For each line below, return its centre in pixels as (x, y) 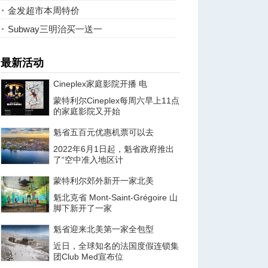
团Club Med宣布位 (88, 257)
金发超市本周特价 (44, 10)
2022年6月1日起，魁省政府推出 (114, 149)
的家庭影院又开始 (87, 111)
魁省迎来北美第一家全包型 (103, 229)
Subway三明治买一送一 (55, 29)
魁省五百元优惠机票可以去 (103, 132)
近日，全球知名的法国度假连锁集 (116, 246)
